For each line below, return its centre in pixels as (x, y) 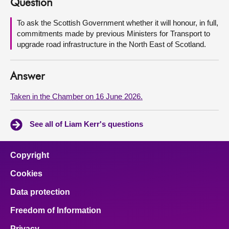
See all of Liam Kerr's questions (86, 124)
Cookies (26, 174)
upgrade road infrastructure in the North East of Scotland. (112, 44)
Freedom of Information (56, 210)
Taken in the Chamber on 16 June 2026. (76, 96)
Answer (27, 77)
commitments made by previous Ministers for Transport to (113, 33)
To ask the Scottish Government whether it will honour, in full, (118, 23)
